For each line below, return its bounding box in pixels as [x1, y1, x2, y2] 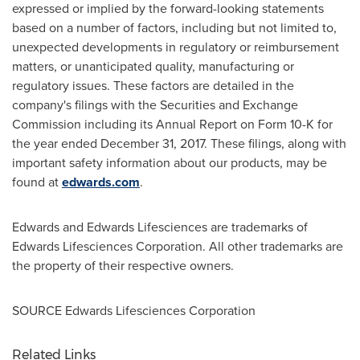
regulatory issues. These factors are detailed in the [12, 76, 294, 95]
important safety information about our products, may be [12, 153, 327, 172]
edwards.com [62, 173, 140, 191]
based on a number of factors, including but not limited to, [12, 18, 337, 37]
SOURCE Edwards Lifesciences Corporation [12, 301, 256, 320]
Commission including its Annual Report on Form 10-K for [12, 115, 333, 133]
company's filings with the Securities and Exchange [12, 96, 298, 114]
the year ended [12, 134, 100, 153]
